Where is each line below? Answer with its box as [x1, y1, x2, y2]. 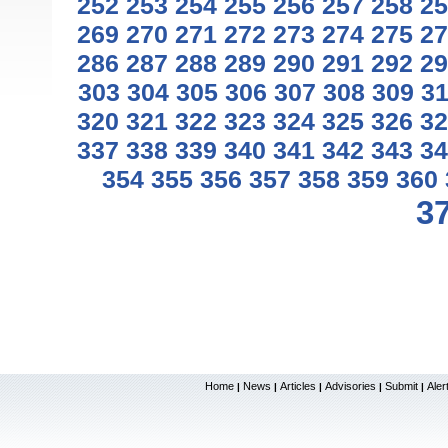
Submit [385, 380, 418, 392]
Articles [280, 380, 316, 392]
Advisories [325, 380, 376, 392]
